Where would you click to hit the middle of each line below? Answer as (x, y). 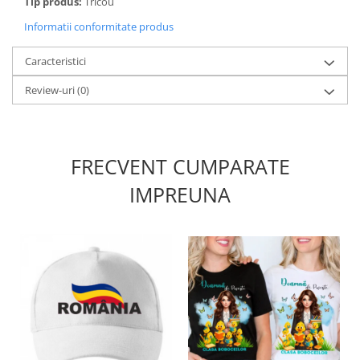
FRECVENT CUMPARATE (180, 167)
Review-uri (51, 90)
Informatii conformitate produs (99, 27)
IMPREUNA (180, 195)
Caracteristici (55, 61)
